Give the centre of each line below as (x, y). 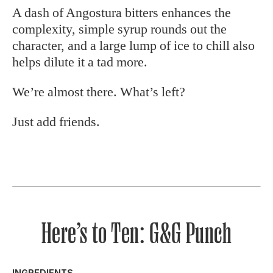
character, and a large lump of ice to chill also (133, 46)
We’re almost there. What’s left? (99, 92)
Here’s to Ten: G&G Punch (136, 234)
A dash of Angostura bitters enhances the (122, 13)
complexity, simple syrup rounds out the (119, 29)
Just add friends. (56, 122)
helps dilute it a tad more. (80, 62)
